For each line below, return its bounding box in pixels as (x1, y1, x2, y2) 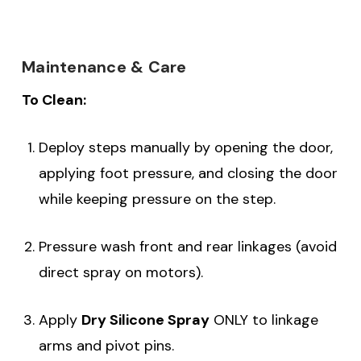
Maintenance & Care (22, 56, 187, 77)
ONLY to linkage (209, 309, 318, 330)
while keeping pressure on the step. (38, 189, 276, 209)
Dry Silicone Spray (81, 309, 210, 330)
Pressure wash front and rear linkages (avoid (38, 236, 337, 256)
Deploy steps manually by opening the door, (38, 137, 333, 157)
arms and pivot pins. (38, 335, 174, 355)
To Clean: (22, 89, 86, 110)
